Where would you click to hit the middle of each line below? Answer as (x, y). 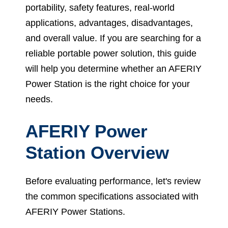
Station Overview (97, 152)
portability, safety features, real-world (100, 7)
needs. (39, 99)
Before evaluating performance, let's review (113, 181)
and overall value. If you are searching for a (113, 38)
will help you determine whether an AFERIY (113, 68)
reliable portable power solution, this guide (111, 53)
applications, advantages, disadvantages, (109, 23)
